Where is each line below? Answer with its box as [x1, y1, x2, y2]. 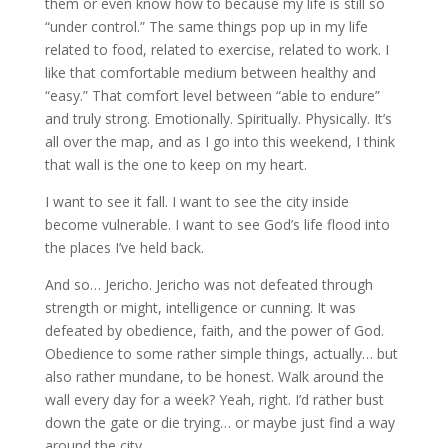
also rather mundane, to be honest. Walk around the [44, 367, 384, 386]
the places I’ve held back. [44, 238, 204, 257]
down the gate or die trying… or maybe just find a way [44, 413, 395, 432]
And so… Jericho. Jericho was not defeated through [44, 275, 373, 294]
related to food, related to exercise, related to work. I [44, 40, 389, 59]
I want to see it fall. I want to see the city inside [44, 192, 349, 211]
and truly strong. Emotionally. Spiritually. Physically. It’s [44, 109, 392, 128]
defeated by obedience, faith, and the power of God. [44, 321, 384, 340]
